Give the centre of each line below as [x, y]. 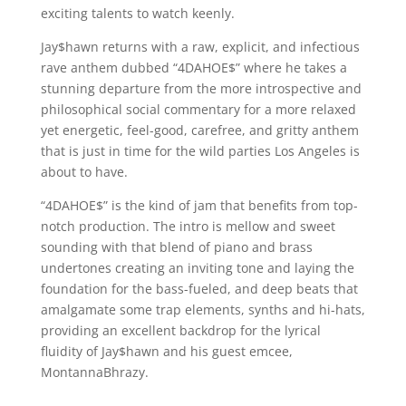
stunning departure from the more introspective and [201, 88]
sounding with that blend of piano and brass [176, 246]
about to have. [84, 171]
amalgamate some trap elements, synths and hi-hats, [203, 309]
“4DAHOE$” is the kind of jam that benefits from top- [199, 205]
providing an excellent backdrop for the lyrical [180, 330]
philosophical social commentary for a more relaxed [198, 109]
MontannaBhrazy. [94, 372]
